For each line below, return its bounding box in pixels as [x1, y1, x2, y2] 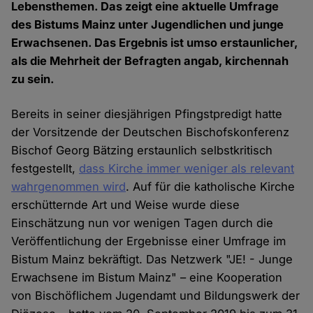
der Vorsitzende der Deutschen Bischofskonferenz [11, 125, 290, 140]
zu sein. [11, 72, 58, 87]
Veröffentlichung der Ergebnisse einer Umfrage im [11, 234, 286, 249]
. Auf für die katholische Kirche [126, 180, 296, 194]
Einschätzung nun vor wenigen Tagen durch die [11, 216, 274, 231]
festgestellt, [11, 161, 80, 176]
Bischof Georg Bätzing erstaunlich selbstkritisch [11, 143, 273, 158]
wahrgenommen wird [11, 180, 126, 194]
